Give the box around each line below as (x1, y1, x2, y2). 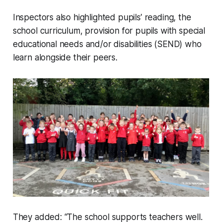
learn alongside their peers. (12, 53, 117, 63)
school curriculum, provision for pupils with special (12, 26, 205, 36)
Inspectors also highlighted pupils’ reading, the (12, 12, 191, 23)
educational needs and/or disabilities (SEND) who (12, 39, 202, 50)
